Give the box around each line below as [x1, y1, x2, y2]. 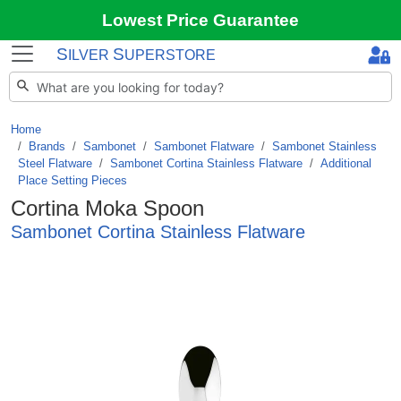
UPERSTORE [124, 47, 216, 63]
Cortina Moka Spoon [11, 196, 204, 220]
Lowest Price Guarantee [102, 11, 299, 30]
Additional [320, 157, 371, 170]
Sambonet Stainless [272, 140, 377, 153]
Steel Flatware [18, 157, 92, 170]
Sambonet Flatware [154, 140, 254, 153]
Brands [29, 140, 65, 153]
